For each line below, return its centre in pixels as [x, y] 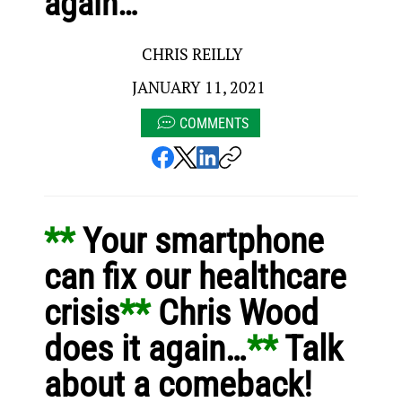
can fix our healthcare [199, 276]
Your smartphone [207, 240]
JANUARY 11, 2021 [199, 87]
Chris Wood [242, 312]
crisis [81, 312]
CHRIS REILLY [193, 54]
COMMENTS [214, 123]
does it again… [145, 348]
